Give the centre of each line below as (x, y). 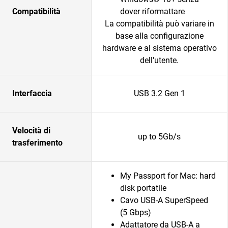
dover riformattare (152, 11)
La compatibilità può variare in (159, 24)
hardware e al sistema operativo (159, 48)
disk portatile (143, 188)
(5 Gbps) (137, 212)
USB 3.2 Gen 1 (159, 93)
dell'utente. (159, 60)
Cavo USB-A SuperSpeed (164, 200)
